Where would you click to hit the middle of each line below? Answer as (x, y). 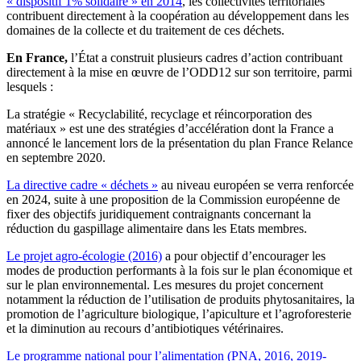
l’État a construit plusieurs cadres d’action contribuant (205, 57)
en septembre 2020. (56, 157)
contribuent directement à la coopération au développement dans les (178, 15)
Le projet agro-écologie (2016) (84, 255)
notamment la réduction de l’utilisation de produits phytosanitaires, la (180, 299)
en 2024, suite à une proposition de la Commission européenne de (173, 199)
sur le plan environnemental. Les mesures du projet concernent (165, 284)
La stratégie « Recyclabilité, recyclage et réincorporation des (159, 114)
